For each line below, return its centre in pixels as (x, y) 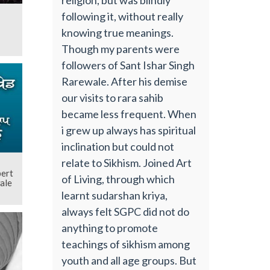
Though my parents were (121, 49)
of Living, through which (118, 179)
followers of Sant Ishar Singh (128, 65)
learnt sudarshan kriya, (115, 195)
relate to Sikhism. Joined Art (127, 162)
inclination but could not (118, 146)
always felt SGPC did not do (126, 211)
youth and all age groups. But (129, 260)
